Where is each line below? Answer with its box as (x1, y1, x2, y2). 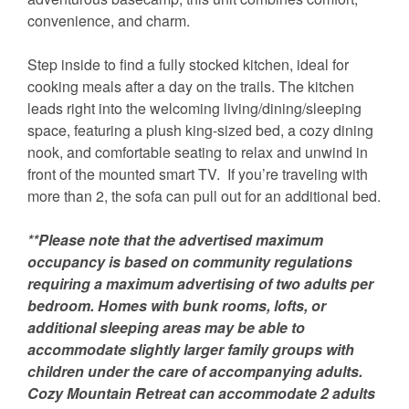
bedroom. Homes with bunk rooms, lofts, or (27, 295, 326, 317)
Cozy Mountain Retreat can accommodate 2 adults (27, 383, 375, 404)
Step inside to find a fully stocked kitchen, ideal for (27, 54, 349, 76)
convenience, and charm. (27, 10, 190, 32)
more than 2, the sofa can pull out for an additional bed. (27, 185, 381, 207)
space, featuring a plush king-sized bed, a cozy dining (27, 120, 373, 142)
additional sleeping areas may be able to (27, 317, 305, 339)
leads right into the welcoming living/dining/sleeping (27, 98, 362, 120)
